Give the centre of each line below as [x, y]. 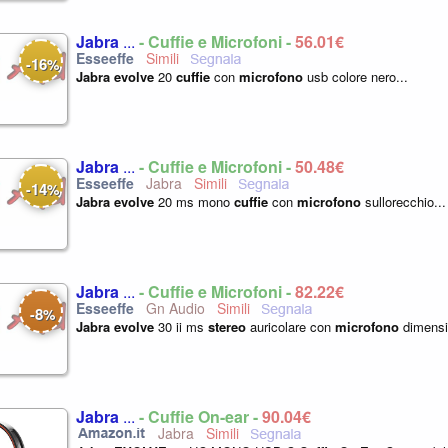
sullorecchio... [403, 201]
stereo [227, 326]
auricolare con [290, 326]
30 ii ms [181, 326]
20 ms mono [194, 201]
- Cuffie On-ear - [200, 416]
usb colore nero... [355, 76]
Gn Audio [173, 308]
